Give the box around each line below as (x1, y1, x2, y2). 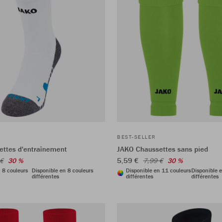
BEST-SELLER (117, 133, 156, 140)
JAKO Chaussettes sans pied (117, 144, 208, 154)
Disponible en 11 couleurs (126, 166, 191, 174)
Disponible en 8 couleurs (32, 166, 93, 174)
